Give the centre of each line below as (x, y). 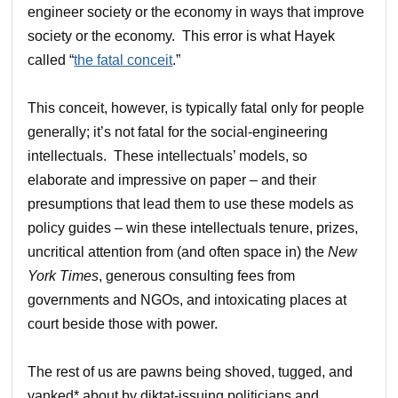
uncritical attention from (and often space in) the (178, 251)
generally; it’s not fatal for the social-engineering (178, 131)
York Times (64, 275)
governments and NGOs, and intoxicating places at (187, 299)
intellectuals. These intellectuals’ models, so (168, 155)
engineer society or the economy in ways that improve (196, 12)
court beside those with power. (123, 323)
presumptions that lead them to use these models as (191, 203)
